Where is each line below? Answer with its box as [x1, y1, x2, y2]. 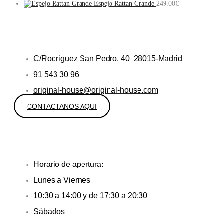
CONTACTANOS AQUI [27, 102, 97, 110]
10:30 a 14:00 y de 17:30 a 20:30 [33, 191, 147, 200]
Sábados [33, 207, 65, 216]
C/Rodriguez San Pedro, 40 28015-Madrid [33, 54, 182, 63]
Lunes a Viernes [33, 175, 90, 184]
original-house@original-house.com [33, 85, 158, 94]
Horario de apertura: [33, 160, 103, 168]
